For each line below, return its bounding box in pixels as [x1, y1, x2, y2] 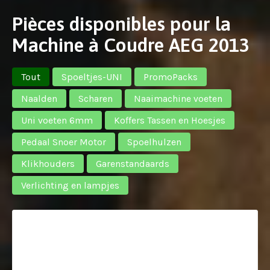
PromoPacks [143, 71, 198, 83]
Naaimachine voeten [134, 93, 222, 104]
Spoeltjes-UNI [61, 71, 122, 83]
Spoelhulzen [127, 136, 181, 148]
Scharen [78, 93, 113, 104]
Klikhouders [21, 158, 75, 169]
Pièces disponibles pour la [12, 13, 231, 35]
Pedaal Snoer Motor [21, 136, 106, 148]
